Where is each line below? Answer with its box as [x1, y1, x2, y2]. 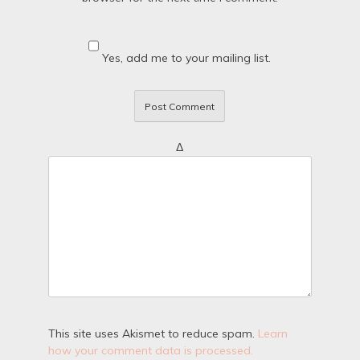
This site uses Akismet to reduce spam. [47, 326, 258, 342]
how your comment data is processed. [47, 343, 253, 358]
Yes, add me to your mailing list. [99, 51, 272, 66]
